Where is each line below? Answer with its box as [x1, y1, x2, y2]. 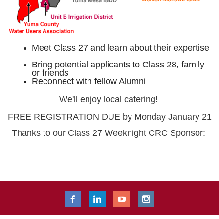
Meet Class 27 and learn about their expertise [32, 43, 212, 53]
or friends [32, 67, 71, 78]
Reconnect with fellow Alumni [32, 76, 146, 86]
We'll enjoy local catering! [59, 94, 160, 104]
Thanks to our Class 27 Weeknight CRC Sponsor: [11, 128, 208, 138]
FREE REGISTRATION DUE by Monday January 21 [7, 111, 212, 122]
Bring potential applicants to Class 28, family [32, 59, 204, 69]
